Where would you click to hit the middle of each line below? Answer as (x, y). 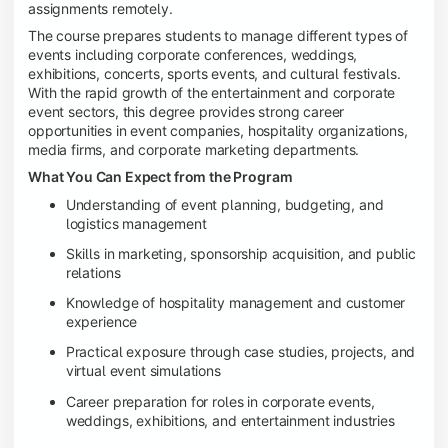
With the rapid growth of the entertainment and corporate (212, 93)
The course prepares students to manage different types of (218, 36)
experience (101, 322)
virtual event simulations (143, 371)
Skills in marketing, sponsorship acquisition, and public (241, 254)
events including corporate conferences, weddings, (193, 55)
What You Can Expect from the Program (160, 177)
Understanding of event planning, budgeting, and (224, 204)
